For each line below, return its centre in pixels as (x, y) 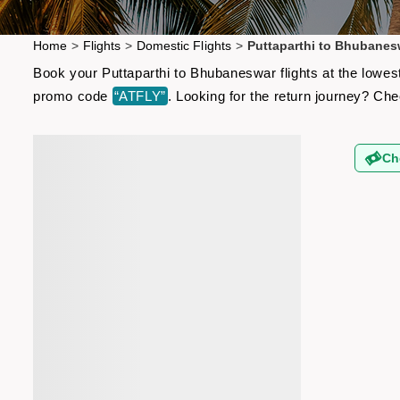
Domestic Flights (184, 46)
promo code (73, 96)
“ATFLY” (140, 96)
